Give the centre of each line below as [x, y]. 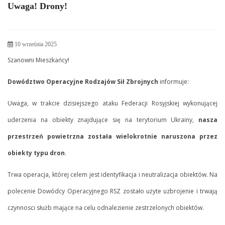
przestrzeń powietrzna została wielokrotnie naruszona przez [113, 136]
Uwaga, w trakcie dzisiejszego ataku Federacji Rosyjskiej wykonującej [113, 103]
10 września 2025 [35, 44]
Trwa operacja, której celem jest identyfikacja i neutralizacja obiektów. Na [113, 174]
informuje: [174, 81]
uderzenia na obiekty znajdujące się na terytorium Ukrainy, [103, 120]
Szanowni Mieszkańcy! [38, 60]
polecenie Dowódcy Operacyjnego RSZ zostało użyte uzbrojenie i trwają [113, 191]
